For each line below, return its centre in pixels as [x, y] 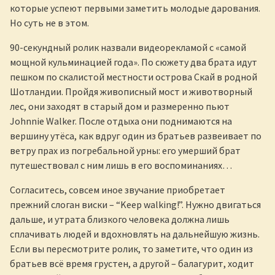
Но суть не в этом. [49, 22]
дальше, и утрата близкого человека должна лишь [120, 219]
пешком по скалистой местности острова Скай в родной [134, 76]
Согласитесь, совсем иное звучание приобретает [118, 189]
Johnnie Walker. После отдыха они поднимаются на [121, 121]
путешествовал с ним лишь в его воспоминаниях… [121, 165]
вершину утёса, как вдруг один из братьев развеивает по [136, 135]
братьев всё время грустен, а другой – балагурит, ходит [132, 263]
